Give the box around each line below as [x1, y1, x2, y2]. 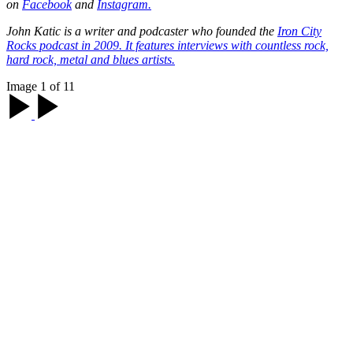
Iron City [277, 24, 321, 38]
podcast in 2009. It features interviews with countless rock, [36, 38, 329, 52]
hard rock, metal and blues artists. [6, 52, 175, 66]
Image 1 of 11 [6, 79, 75, 93]
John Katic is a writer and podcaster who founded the [6, 24, 277, 38]
